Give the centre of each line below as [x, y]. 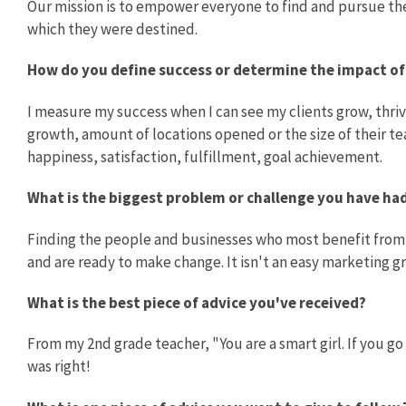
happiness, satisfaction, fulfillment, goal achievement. [205, 156]
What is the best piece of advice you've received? [198, 302]
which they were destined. [112, 29]
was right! [59, 367]
